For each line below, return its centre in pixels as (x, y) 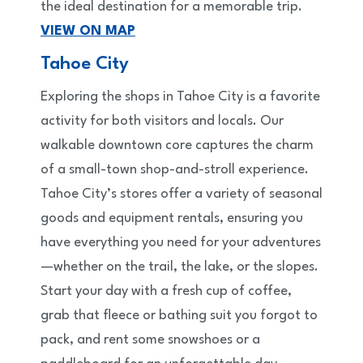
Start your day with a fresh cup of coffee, (166, 292)
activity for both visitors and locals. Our (162, 122)
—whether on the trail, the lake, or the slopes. (179, 267)
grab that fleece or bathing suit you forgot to (179, 316)
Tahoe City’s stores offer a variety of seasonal (181, 194)
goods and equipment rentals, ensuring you (172, 219)
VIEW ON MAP (88, 32)
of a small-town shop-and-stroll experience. (175, 170)
